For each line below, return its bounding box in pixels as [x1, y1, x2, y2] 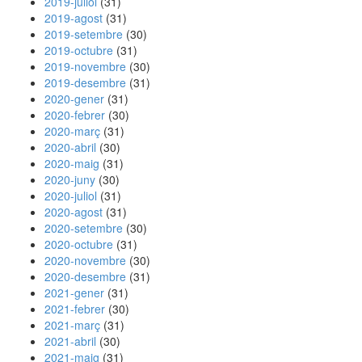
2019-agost [44, 10, 103, 26]
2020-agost [44, 204, 103, 220]
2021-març [44, 317, 100, 333]
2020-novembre [44, 252, 126, 268]
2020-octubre [44, 236, 113, 252]
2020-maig [44, 155, 99, 171]
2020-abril [44, 139, 96, 155]
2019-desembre [44, 74, 126, 90]
